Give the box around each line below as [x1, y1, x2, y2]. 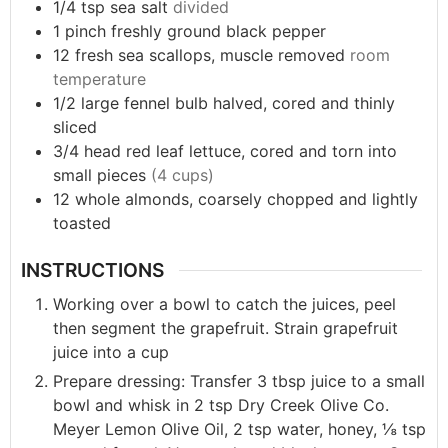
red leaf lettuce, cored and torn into [126, 141, 397, 162]
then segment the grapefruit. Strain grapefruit [53, 318, 398, 339]
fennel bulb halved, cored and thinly [124, 93, 395, 114]
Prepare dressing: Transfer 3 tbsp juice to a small [53, 371, 425, 392]
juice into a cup [53, 342, 169, 363]
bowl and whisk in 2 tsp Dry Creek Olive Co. [53, 395, 389, 416]
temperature [53, 69, 146, 90]
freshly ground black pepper [111, 21, 326, 42]
